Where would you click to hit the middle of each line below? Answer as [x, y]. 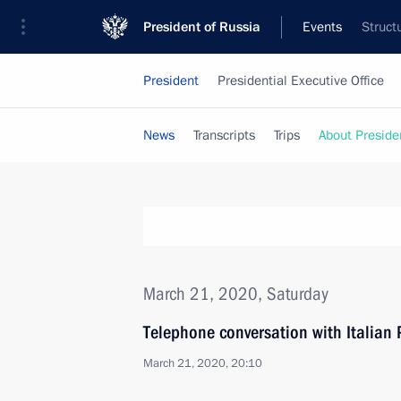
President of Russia [202, 27]
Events [322, 27]
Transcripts [224, 135]
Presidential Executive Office [301, 81]
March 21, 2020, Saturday [236, 294]
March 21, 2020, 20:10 [203, 363]
